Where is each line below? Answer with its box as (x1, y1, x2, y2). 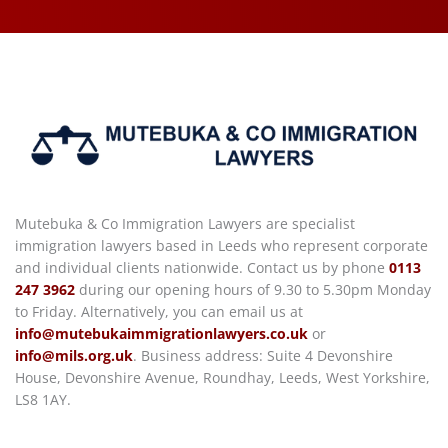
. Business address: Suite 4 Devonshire (133, 345, 393, 365)
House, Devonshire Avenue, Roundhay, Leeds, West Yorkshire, (15, 367, 430, 387)
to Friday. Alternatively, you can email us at (15, 301, 303, 321)
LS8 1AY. (15, 389, 71, 409)
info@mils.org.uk (15, 345, 133, 365)
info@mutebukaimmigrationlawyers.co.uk (15, 323, 308, 343)
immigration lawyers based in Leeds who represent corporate (15, 235, 428, 255)
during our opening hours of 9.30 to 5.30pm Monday (75, 279, 431, 299)
